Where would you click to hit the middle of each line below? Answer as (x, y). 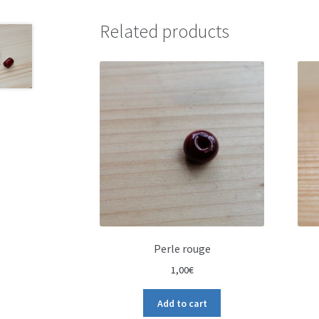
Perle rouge (182, 249)
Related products (165, 32)
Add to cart (182, 303)
